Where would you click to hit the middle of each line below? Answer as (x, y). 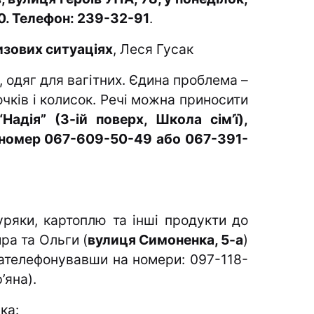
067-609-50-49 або (115, 139)
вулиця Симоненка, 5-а (165, 240)
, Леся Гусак (153, 49)
